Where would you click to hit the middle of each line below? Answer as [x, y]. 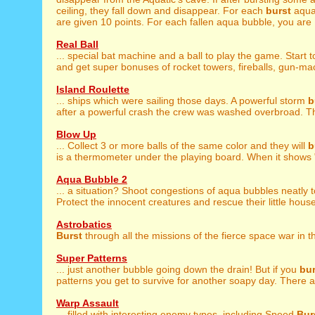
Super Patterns [92, 258]
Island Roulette [93, 89]
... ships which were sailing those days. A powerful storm [182, 101]
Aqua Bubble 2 [92, 179]
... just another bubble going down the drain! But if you [178, 269]
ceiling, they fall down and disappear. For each [161, 11]
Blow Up [76, 134]
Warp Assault [88, 303]
